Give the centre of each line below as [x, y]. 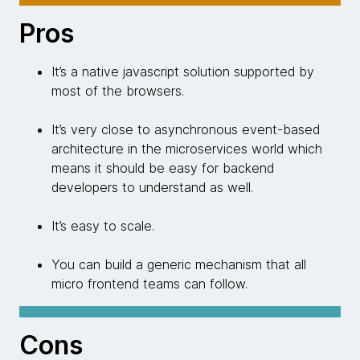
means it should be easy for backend [163, 168]
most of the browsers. [118, 91]
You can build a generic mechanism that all [179, 265]
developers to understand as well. [152, 188]
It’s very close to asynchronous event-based [186, 130]
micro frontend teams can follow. [149, 284]
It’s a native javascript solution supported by [183, 72]
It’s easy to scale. [103, 226]
